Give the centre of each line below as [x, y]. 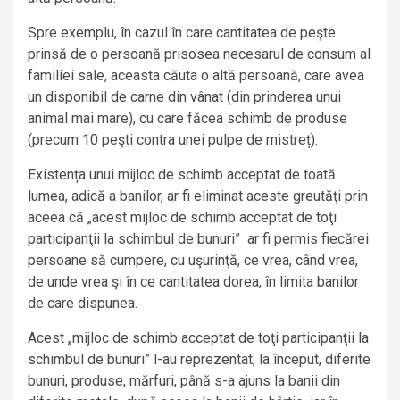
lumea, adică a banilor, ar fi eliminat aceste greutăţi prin [198, 196]
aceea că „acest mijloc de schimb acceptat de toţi [182, 218]
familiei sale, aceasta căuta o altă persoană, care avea [196, 76]
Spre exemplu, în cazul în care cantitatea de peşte [182, 33]
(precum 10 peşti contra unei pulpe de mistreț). [173, 140]
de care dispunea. [83, 304]
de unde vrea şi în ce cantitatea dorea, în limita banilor [193, 282]
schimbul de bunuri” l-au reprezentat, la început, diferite [199, 360]
